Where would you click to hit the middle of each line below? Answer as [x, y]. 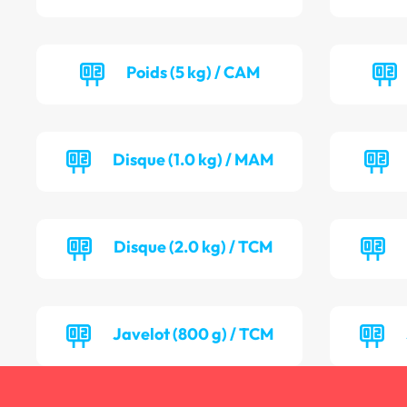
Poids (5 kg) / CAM [193, 73]
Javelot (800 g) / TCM [193, 334]
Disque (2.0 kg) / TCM [193, 247]
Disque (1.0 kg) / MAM [193, 160]
